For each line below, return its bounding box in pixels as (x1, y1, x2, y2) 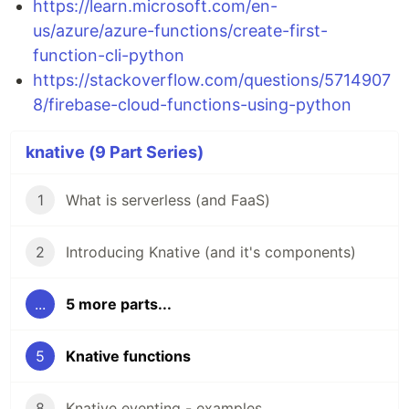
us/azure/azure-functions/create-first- (33, 21, 328, 41)
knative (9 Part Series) (26, 142, 204, 163)
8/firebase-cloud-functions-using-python (33, 95, 351, 115)
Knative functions (66, 347, 191, 366)
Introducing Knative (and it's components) (66, 243, 356, 262)
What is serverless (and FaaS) (66, 191, 270, 210)
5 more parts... (66, 295, 172, 314)
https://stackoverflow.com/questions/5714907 (33, 70, 391, 90)
